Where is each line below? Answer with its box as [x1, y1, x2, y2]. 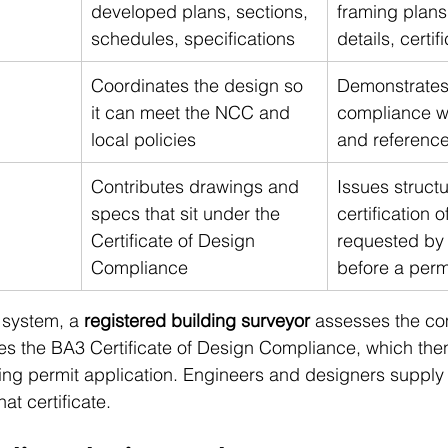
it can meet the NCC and [91, 100, 295, 124]
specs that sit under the [91, 201, 285, 225]
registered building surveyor [84, 308, 310, 332]
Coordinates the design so [91, 73, 308, 97]
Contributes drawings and [91, 174, 304, 198]
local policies [91, 127, 196, 151]
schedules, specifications [91, 26, 295, 50]
